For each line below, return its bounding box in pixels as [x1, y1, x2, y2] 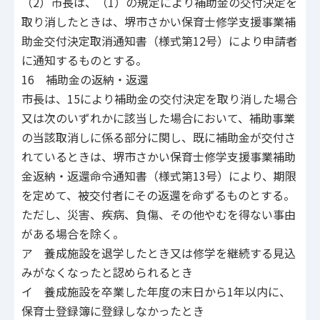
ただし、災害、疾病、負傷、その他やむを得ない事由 [21, 206, 296, 224]
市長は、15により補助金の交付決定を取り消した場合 [21, 90, 297, 108]
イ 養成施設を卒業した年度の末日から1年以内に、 [21, 283, 291, 301]
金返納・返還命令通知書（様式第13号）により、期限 [21, 167, 296, 185]
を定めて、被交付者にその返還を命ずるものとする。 [21, 186, 295, 204]
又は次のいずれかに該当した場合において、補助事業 [21, 109, 295, 127]
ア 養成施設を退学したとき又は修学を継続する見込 [21, 244, 296, 262]
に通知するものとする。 [21, 51, 147, 69]
